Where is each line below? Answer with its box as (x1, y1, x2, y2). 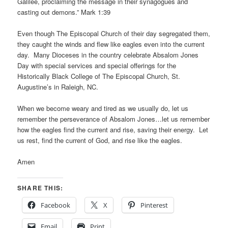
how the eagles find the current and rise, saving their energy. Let (17, 125, 209, 135)
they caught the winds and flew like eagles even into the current (17, 39, 205, 49)
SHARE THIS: (17, 183, 64, 193)
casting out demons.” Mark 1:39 (17, 7, 111, 17)
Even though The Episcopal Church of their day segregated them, (17, 28, 211, 39)
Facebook (41, 201, 71, 210)
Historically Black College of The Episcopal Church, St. (17, 71, 181, 81)
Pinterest (140, 201, 168, 210)
